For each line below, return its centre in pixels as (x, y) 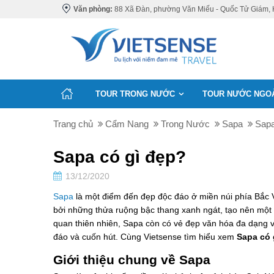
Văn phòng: (93, 9)
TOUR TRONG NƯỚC (135, 94)
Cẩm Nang (127, 124)
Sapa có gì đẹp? (120, 157)
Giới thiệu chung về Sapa (132, 260)
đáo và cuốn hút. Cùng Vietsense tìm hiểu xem (145, 237)
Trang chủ (73, 124)
